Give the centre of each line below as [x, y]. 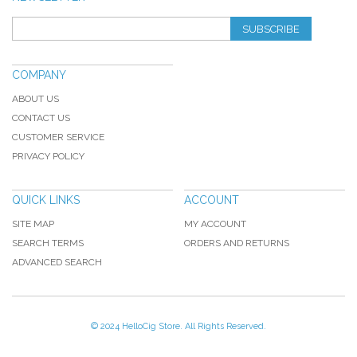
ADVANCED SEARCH [57, 262]
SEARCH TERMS [48, 243]
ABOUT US [35, 98]
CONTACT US [41, 118]
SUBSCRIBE [271, 29]
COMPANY [39, 75]
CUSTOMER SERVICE [58, 137]
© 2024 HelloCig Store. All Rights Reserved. [178, 326]
